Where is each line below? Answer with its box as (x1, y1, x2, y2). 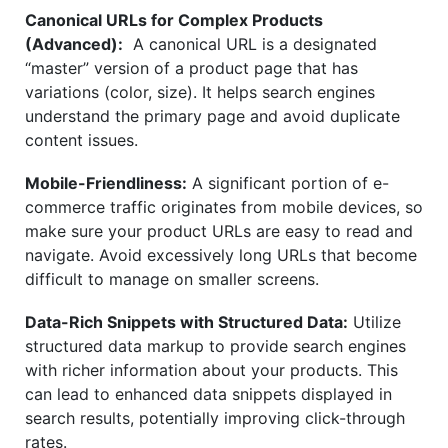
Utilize (348, 312, 401, 333)
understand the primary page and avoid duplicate (25, 106, 400, 127)
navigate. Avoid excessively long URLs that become (25, 245, 417, 266)
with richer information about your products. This (25, 360, 398, 381)
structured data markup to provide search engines (25, 336, 406, 357)
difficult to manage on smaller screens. (25, 269, 319, 290)
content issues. (25, 130, 138, 151)
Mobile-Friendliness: (25, 173, 187, 194)
